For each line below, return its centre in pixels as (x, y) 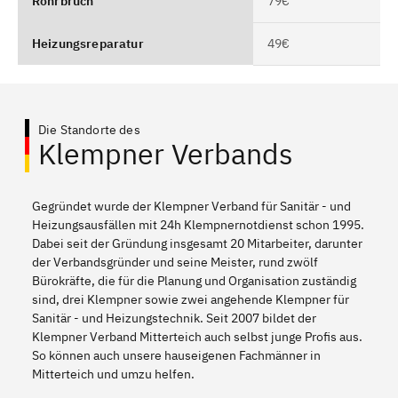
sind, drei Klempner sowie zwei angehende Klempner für (191, 299)
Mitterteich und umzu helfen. (113, 374)
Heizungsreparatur (88, 43)
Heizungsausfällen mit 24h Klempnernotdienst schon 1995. (198, 224)
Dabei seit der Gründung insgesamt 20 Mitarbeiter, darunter (197, 243)
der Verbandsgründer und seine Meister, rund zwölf (175, 262)
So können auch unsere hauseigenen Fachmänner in (176, 355)
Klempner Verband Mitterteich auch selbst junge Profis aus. (197, 336)
